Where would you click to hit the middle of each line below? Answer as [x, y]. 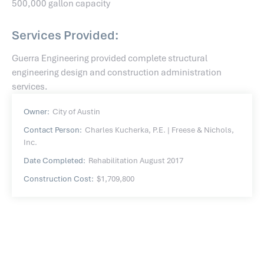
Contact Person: [53, 130]
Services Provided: [65, 35]
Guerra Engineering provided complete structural [110, 59]
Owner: [37, 112]
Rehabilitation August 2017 [136, 161]
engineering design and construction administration [117, 73]
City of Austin [76, 112]
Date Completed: [55, 161]
